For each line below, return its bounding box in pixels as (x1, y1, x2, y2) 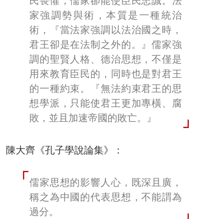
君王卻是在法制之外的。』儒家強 (29, 38, 182, 50)
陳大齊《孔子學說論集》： (6, 144, 123, 156)
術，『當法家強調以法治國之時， (29, 23, 182, 36)
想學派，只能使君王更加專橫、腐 (29, 97, 182, 109)
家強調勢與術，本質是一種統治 (29, 9, 182, 21)
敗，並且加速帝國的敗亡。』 (29, 111, 156, 124)
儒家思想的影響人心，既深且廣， (29, 176, 182, 188)
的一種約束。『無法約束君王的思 (29, 82, 182, 94)
